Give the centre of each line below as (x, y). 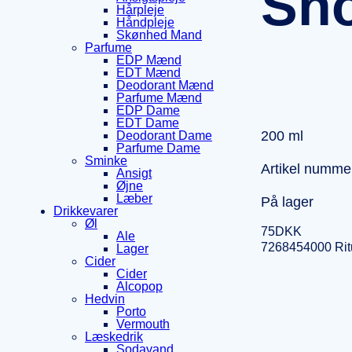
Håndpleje (145, 23)
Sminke (106, 161)
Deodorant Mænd (165, 86)
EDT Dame (148, 123)
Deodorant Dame (164, 136)
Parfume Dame (158, 148)
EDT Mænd (148, 73)
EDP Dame (148, 111)
